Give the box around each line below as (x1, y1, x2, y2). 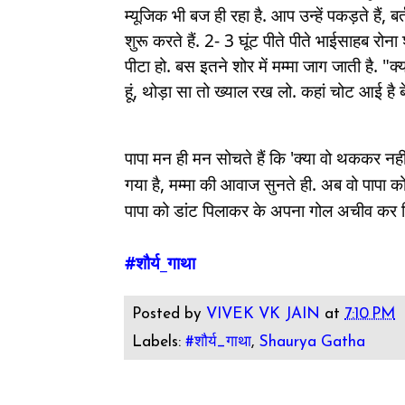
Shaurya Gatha (259, 334, 366, 351)
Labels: (132, 334, 186, 351)
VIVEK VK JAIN (206, 306, 321, 322)
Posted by (132, 306, 207, 322)
